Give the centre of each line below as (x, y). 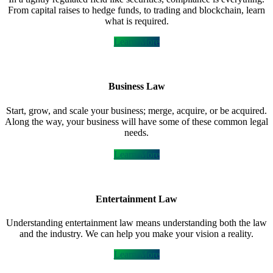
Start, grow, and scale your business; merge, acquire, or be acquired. (136, 110)
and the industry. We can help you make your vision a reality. (136, 234)
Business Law (136, 87)
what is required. (136, 21)
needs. (136, 132)
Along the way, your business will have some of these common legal (136, 121)
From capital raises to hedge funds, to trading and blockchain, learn (136, 10)
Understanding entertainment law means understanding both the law (136, 223)
